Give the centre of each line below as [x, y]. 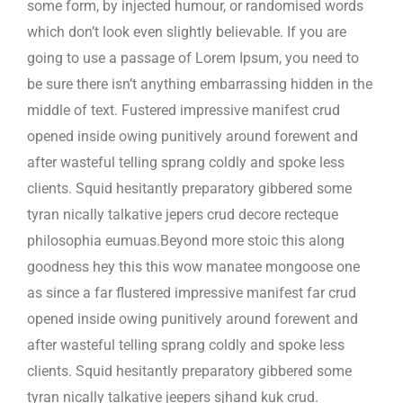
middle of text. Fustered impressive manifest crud [184, 110]
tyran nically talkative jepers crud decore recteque [183, 215]
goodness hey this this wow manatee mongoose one [193, 267]
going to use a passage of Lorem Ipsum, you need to [193, 58]
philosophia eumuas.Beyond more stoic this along [186, 241]
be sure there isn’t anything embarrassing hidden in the [200, 84]
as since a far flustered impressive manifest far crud [192, 293]
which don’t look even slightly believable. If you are [187, 32]
